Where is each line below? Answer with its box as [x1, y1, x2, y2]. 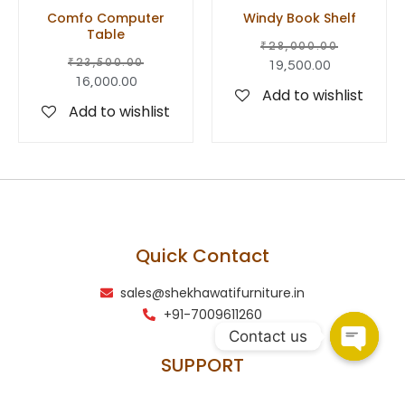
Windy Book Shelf [242, 8, 356, 27]
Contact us [229, 326, 307, 345]
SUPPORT [161, 352, 244, 378]
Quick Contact [136, 242, 269, 268]
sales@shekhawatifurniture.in [120, 283, 306, 302]
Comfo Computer [47, 8, 165, 27]
